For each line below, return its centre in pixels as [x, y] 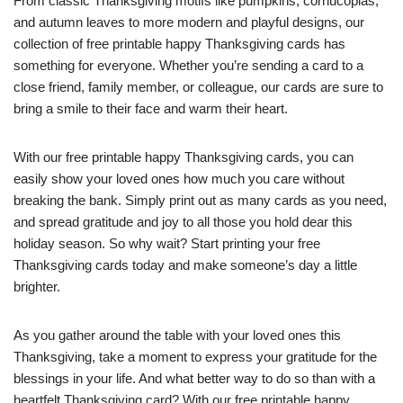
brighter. [37, 287]
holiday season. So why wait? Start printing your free [167, 244]
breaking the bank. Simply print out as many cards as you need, [200, 201]
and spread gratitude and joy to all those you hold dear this [183, 222]
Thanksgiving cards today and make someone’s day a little [185, 265]
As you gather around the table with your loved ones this [177, 336]
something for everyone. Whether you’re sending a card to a [188, 66]
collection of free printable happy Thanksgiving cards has [179, 44]
